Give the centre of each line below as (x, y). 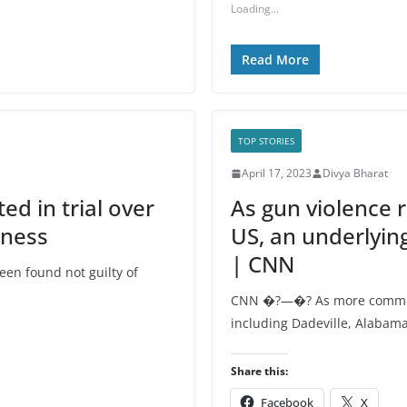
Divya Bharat (355, 173)
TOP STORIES (266, 141)
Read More (275, 60)
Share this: (259, 371)
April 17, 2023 (277, 173)
